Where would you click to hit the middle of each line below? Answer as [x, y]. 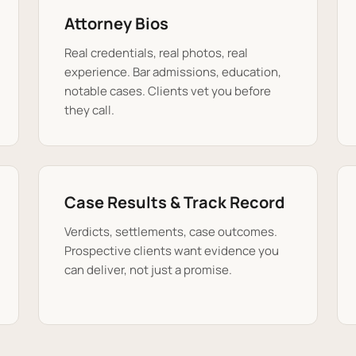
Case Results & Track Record [174, 202]
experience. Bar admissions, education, [173, 72]
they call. [89, 110]
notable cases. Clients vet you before [168, 91]
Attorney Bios [116, 23]
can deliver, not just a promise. [148, 270]
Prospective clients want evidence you [172, 251]
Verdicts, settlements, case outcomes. [171, 232]
